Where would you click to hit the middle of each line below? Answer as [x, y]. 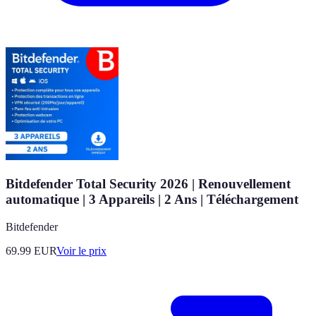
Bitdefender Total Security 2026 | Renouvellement [148, 184]
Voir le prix [81, 250]
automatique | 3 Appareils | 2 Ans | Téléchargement [152, 200]
